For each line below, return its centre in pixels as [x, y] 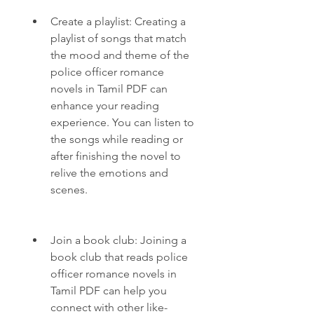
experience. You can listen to [122, 122]
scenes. [69, 190]
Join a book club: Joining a [118, 240]
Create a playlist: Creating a [118, 21]
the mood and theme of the [120, 55]
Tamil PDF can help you [109, 291]
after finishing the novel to [116, 156]
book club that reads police [119, 257]
